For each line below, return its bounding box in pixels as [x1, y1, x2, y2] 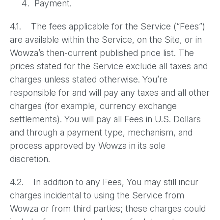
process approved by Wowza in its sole [10, 140, 165, 151]
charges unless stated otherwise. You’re [10, 74, 167, 84]
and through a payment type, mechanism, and [10, 127, 192, 137]
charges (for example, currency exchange [10, 101, 177, 111]
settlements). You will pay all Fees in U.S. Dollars [10, 114, 201, 124]
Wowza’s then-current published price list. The [10, 48, 194, 58]
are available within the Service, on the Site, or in [10, 34, 202, 45]
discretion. [10, 154, 53, 164]
